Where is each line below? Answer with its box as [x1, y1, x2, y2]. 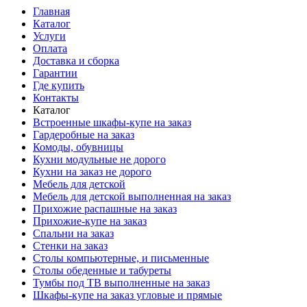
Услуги [33, 29, 66, 42]
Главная [33, 5, 70, 17]
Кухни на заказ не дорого [33, 165, 151, 177]
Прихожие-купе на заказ [33, 214, 147, 227]
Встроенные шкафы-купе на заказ [33, 116, 191, 128]
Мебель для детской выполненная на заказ [33, 190, 231, 202]
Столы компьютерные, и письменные [33, 251, 209, 264]
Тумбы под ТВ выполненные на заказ [33, 276, 210, 288]
